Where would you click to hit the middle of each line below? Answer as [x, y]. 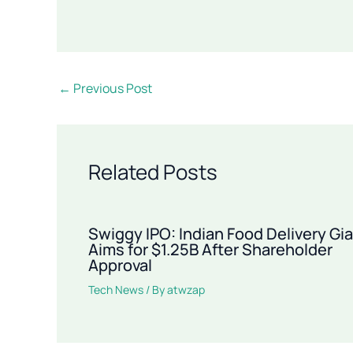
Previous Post [111, 88]
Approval [120, 265]
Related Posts [153, 171]
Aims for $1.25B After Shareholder [210, 249]
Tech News [116, 289]
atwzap [186, 289]
